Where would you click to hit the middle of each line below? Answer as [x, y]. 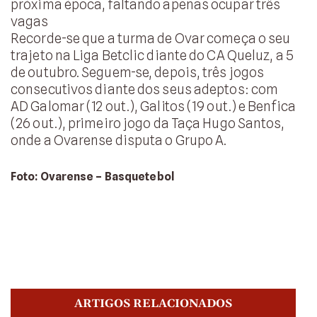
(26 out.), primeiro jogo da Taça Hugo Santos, [148, 123]
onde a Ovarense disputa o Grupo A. [119, 140]
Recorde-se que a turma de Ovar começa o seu [151, 38]
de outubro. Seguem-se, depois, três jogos [138, 72]
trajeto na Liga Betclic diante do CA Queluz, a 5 [152, 55]
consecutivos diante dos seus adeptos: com [145, 89]
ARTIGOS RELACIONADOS [153, 304]
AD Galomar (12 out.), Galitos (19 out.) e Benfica [153, 106]
